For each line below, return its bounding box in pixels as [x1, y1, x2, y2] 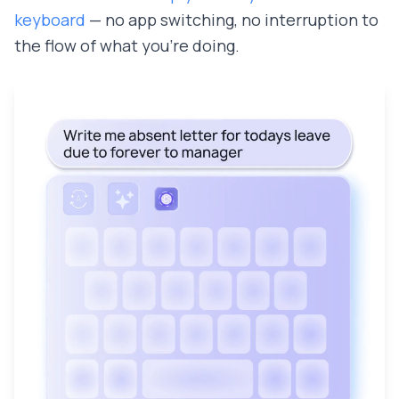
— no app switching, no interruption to [85, 9, 379, 31]
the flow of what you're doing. [14, 35, 240, 57]
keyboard [14, 9, 85, 31]
